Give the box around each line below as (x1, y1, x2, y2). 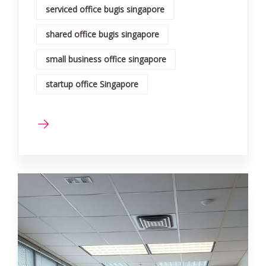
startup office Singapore (46, 78, 138, 90)
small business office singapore (46, 53, 166, 65)
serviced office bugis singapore (46, 3, 164, 15)
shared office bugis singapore (46, 28, 159, 40)
